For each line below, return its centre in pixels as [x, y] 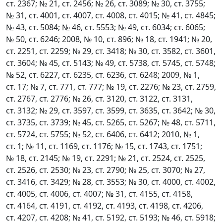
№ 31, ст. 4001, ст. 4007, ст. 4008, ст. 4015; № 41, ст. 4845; [111, 15]
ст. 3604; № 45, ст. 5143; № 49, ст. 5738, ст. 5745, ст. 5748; [111, 63]
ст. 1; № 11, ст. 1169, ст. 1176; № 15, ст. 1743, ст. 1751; [104, 146]
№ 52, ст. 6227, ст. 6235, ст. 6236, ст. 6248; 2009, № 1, [103, 75]
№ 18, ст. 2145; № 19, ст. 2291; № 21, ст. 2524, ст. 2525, [106, 158]
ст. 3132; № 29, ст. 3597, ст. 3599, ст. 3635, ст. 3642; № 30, [111, 111]
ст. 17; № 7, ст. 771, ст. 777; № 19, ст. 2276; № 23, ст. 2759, [111, 87]
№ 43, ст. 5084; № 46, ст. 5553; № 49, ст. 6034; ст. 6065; [106, 27]
